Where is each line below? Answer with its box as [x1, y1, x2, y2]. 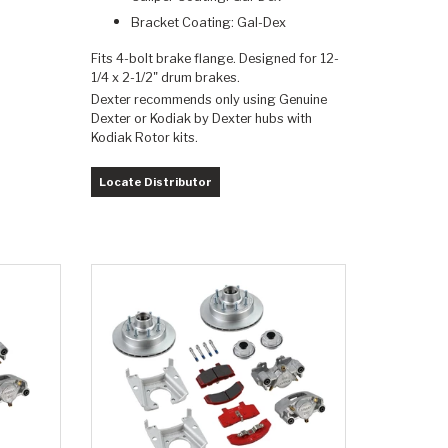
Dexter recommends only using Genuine [90, 92, 327, 108]
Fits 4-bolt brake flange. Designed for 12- [90, 51, 339, 67]
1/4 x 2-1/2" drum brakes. [90, 70, 240, 86]
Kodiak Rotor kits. [90, 130, 204, 146]
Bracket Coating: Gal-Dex [130, 15, 289, 31]
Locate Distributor [98, 175, 212, 190]
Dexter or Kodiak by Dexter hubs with [90, 111, 312, 127]
